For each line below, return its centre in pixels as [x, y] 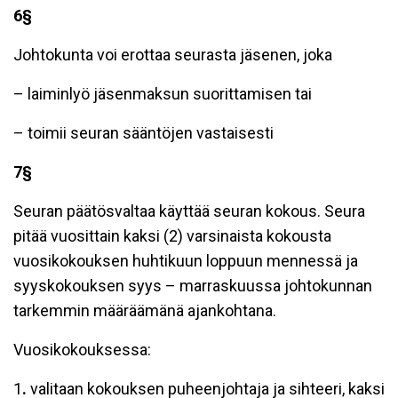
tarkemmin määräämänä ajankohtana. [145, 310]
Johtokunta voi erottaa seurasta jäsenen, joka [173, 55]
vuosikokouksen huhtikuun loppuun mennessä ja [186, 261]
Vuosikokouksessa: [82, 350]
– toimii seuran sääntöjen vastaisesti [143, 133]
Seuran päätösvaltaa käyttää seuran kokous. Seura [189, 211]
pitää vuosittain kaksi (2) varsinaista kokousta [172, 236]
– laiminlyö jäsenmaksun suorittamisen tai [163, 94]
